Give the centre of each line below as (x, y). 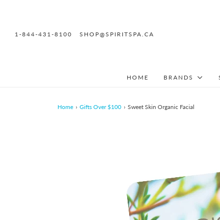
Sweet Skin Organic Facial (161, 107)
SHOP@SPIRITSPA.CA (117, 34)
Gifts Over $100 (100, 107)
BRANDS (179, 77)
